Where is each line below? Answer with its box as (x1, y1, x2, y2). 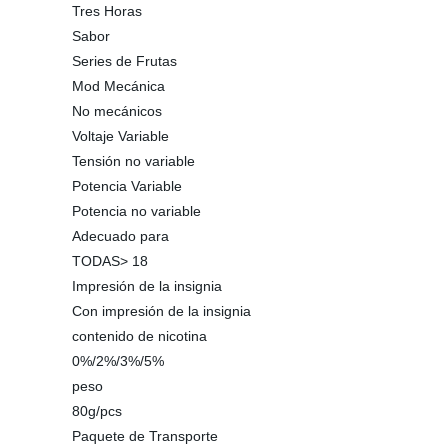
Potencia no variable (72, 203, 201, 219)
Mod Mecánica (72, 78, 165, 94)
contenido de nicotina (72, 328, 207, 344)
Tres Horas (72, 3, 142, 19)
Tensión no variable (72, 153, 195, 169)
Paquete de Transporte (72, 428, 218, 444)
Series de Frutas (72, 53, 177, 69)
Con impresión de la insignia (72, 303, 251, 319)
